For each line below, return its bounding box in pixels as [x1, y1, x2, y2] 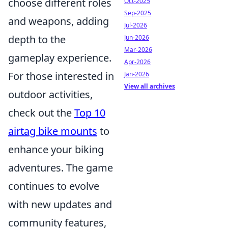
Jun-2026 [124, 33, 149, 42]
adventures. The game [8, 161, 113, 175]
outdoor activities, [8, 88, 93, 101]
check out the [8, 106, 74, 120]
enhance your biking [8, 142, 104, 156]
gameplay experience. [8, 51, 111, 65]
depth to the [8, 33, 66, 46]
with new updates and [8, 197, 112, 211]
